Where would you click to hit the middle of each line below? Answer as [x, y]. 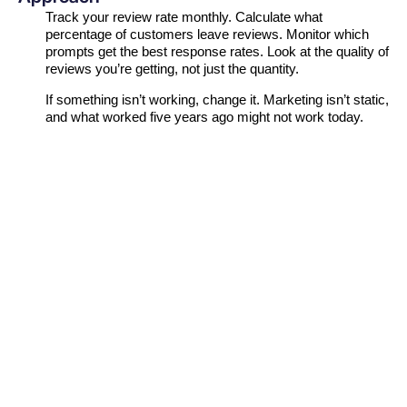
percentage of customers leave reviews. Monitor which [207, 35]
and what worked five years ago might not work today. [204, 117]
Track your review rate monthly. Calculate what [184, 17]
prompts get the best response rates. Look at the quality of [217, 52]
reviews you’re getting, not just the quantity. [172, 69]
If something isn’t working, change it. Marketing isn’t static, [217, 100]
